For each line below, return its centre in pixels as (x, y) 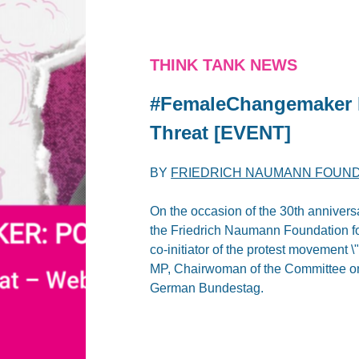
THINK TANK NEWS (224, 65)
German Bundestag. (207, 288)
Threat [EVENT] (221, 132)
